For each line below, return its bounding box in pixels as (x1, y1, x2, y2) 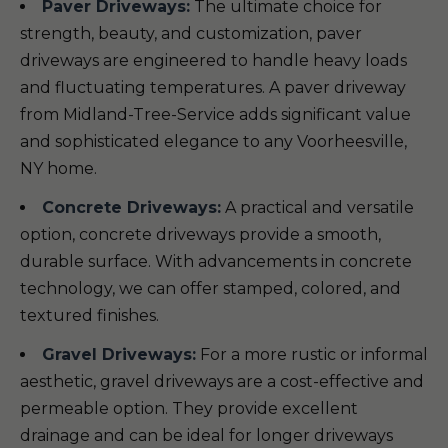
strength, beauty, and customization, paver (20, 24, 362, 43)
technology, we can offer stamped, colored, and (20, 279, 401, 298)
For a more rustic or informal (196, 345, 428, 364)
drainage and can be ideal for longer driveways (20, 426, 393, 445)
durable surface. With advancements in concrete (20, 252, 412, 271)
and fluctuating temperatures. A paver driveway (20, 78, 406, 97)
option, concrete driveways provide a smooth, (20, 225, 381, 244)
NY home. (20, 159, 97, 178)
